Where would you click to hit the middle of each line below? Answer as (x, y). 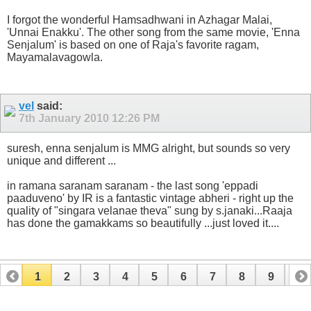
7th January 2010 (65, 119)
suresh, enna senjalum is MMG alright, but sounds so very (149, 148)
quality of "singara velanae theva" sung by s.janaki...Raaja (150, 210)
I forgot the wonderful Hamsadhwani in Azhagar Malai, (140, 20)
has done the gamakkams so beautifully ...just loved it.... (143, 223)
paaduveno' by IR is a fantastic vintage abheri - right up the (150, 198)
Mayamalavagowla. (55, 58)
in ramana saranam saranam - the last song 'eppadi (133, 185)
